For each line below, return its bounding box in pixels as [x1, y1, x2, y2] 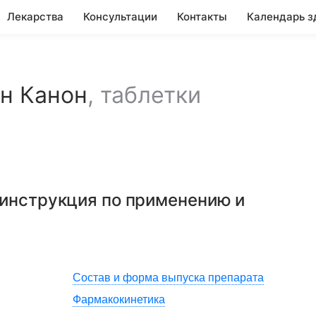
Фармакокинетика [73, 293, 165, 305]
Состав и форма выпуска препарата [73, 272, 264, 284]
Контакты [177, 10, 227, 23]
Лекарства [7, 10, 63, 23]
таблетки [100, 81, 201, 109]
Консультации [83, 10, 157, 23]
